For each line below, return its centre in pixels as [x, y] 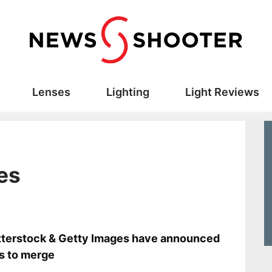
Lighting [127, 92]
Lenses [51, 92]
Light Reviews [222, 92]
